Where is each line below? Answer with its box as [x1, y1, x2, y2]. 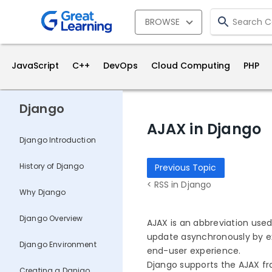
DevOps [103, 59, 138, 72]
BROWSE [145, 15, 182, 28]
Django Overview [19, 213, 83, 224]
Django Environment [19, 239, 97, 250]
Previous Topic [155, 161, 217, 174]
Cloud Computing [151, 59, 231, 72]
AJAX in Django [146, 119, 262, 140]
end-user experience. [146, 245, 243, 257]
